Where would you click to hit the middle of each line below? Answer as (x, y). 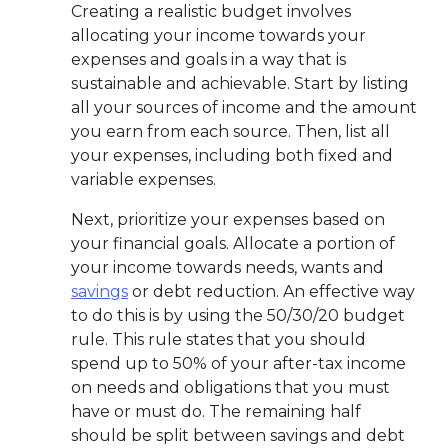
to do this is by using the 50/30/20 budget (238, 315)
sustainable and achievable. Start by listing (240, 83)
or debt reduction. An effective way (271, 291)
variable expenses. (143, 179)
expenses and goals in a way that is (208, 59)
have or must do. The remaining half (216, 411)
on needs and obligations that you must (230, 387)
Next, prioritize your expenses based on (228, 219)
